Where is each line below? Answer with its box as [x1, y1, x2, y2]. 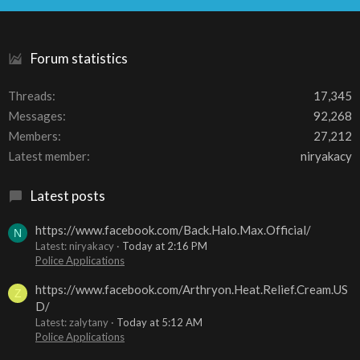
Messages [8, 108, 63, 124]
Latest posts [31, 187, 105, 205]
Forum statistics [31, 50, 128, 67]
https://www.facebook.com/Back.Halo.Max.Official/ [35, 222, 311, 237]
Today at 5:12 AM [117, 316, 202, 329]
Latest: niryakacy [35, 239, 114, 252]
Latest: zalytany [35, 316, 108, 329]
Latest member [8, 149, 87, 164]
